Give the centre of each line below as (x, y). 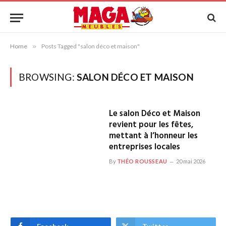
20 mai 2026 (190, 161)
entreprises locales (144, 147)
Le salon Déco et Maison (154, 114)
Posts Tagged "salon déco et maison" (91, 46)
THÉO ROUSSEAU (142, 161)
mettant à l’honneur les (153, 136)
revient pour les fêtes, (151, 125)
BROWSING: (48, 77)
